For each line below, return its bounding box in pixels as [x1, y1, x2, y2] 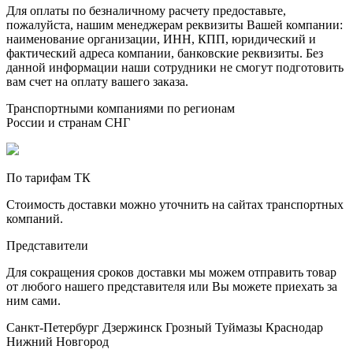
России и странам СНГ [6, 115, 130, 129]
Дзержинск [102, 320, 162, 334]
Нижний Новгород [6, 334, 109, 348]
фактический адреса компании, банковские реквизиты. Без [6, 46, 323, 60]
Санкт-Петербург [6, 320, 99, 334]
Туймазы [215, 320, 262, 334]
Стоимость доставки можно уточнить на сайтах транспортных [6, 197, 344, 211]
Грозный [165, 320, 212, 334]
